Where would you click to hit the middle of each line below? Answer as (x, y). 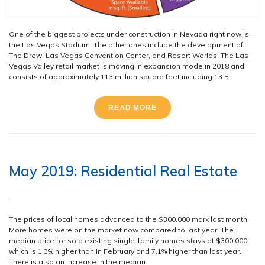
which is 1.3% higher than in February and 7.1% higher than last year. (125, 251)
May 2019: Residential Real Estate (123, 171)
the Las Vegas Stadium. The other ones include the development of (126, 44)
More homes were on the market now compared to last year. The (121, 230)
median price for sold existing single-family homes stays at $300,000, (129, 240)
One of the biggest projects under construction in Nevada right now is (129, 34)
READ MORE (132, 107)
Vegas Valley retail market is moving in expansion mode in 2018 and (127, 66)
